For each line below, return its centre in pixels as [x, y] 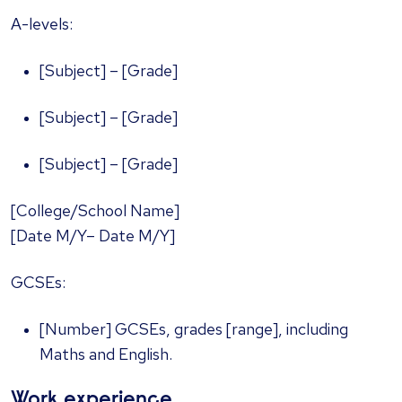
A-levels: [42, 24]
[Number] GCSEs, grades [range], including [194, 329]
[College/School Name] [95, 211]
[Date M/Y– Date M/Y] [93, 236]
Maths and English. [106, 354]
